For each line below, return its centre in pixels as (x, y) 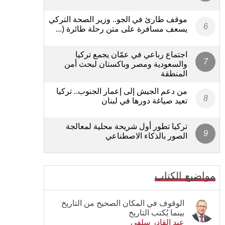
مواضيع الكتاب (185, 176)
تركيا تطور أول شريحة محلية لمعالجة (127, 126)
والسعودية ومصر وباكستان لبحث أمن (126, 64)
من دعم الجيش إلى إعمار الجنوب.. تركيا (122, 91)
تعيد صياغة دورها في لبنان (144, 100)
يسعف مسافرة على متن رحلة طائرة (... (122, 29)
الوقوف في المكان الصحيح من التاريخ (123, 203)
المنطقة (174, 73)
